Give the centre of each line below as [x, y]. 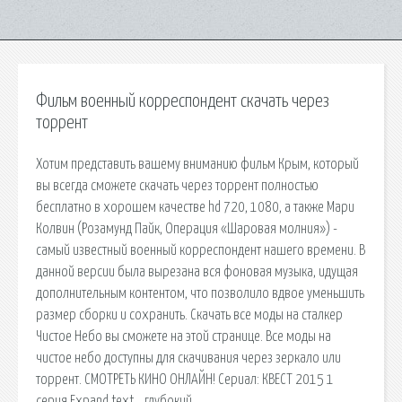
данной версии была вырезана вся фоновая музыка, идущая [197, 271]
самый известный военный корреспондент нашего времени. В [201, 250]
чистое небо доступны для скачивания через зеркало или [188, 358]
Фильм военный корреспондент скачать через [183, 101]
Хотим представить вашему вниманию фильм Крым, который [197, 164]
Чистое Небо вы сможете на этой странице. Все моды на [184, 336]
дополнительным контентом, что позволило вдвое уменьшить [200, 293]
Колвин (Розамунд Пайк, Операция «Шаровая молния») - [187, 228]
